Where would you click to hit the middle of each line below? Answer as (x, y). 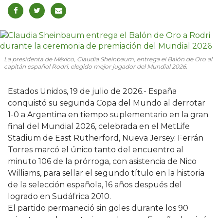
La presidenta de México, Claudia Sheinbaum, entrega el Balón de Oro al (108, 59)
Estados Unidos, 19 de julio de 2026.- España (92, 91)
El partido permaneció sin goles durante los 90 (98, 208)
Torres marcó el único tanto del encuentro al (96, 149)
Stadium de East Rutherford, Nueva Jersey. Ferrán (106, 138)
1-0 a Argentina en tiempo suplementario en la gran (108, 114)
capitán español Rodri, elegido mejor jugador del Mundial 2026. (96, 66)
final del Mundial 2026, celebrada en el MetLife (99, 126)
